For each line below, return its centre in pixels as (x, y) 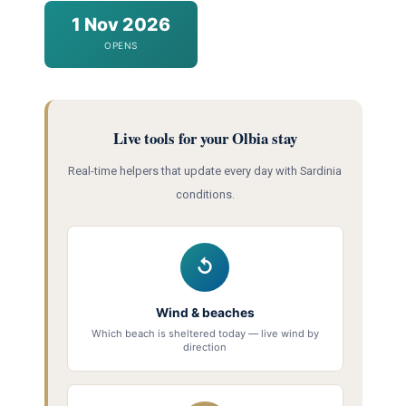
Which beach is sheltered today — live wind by (205, 333)
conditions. (205, 194)
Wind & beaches (205, 312)
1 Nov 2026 (121, 24)
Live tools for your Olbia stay (205, 139)
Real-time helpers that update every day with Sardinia (205, 170)
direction (205, 347)
